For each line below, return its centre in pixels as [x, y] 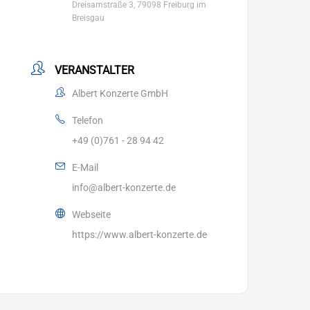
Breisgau [89, 18]
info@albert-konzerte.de [124, 188]
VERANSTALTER [95, 70]
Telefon [88, 120]
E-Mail [85, 167]
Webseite [92, 215]
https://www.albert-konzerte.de [140, 235]
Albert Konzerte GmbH [120, 93]
